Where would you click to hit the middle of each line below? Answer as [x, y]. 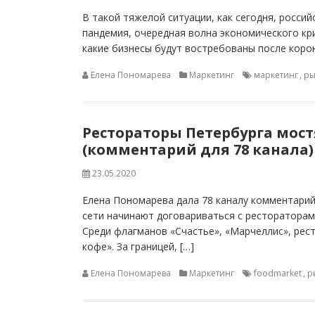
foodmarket [278, 273]
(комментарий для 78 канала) [198, 149]
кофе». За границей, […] [138, 246]
